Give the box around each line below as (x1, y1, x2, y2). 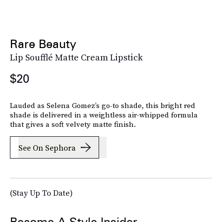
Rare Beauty (10, 37, 76, 52)
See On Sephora (18, 142, 76, 153)
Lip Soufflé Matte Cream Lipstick (10, 51, 143, 64)
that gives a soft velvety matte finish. (10, 119, 136, 130)
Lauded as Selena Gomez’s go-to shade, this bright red (10, 100, 195, 111)
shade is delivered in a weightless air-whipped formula (10, 110, 198, 120)
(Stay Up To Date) (10, 187, 73, 199)
